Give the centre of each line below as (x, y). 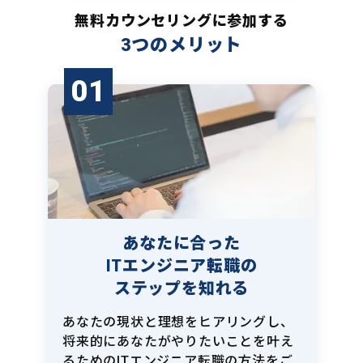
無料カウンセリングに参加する (181, 21)
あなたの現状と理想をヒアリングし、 (178, 322)
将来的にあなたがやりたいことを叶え (178, 342)
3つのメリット (181, 45)
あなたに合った (181, 243)
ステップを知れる (181, 289)
